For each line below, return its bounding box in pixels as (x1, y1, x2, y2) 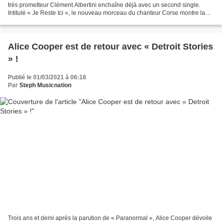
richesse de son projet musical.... (8, 17, 96, 25)
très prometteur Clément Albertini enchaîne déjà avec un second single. (8, 1, 200, 9)
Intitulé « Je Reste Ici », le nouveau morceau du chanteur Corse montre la (8, 9, 205, 17)
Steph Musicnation (19, 82, 71, 89)
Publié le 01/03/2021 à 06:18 (8, 74, 86, 81)
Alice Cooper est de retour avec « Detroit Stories (8, 42, 213, 52)
